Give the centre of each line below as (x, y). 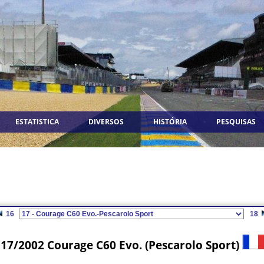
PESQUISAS (236, 122)
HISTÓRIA (170, 122)
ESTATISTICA (37, 122)
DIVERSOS (106, 122)
